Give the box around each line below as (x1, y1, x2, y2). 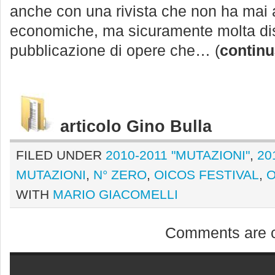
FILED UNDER (16, 148, 106, 162)
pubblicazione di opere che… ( (10, 42, 220, 59)
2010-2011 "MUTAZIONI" (106, 148, 250, 162)
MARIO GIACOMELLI (53, 187, 178, 201)
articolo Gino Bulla (60, 117, 212, 136)
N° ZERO (93, 168, 147, 182)
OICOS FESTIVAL (154, 168, 259, 182)
